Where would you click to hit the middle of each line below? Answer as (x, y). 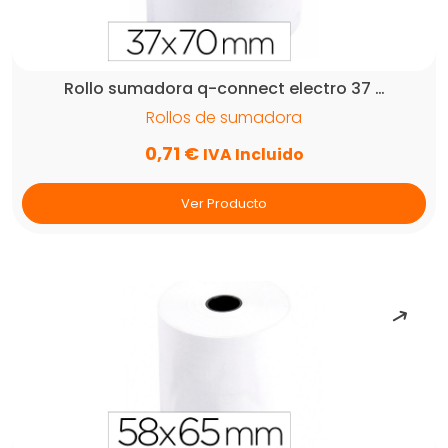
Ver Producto (224, 203)
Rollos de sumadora (224, 117)
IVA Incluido (253, 154)
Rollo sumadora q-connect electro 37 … (224, 88)
